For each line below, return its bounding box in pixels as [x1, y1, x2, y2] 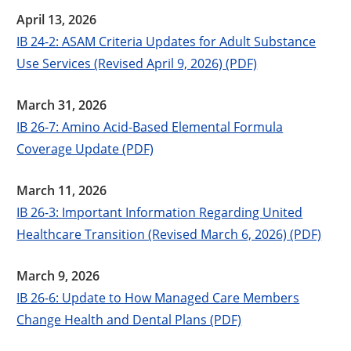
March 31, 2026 [16, 96, 107, 114]
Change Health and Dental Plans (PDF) [16, 310, 242, 327]
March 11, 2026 [16, 181, 107, 199]
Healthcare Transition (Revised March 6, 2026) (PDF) [16, 225, 322, 242]
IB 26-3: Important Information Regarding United [16, 203, 303, 220]
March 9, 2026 [16, 266, 100, 284]
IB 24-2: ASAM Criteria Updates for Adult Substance [16, 32, 317, 49]
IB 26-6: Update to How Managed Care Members [16, 288, 300, 306]
